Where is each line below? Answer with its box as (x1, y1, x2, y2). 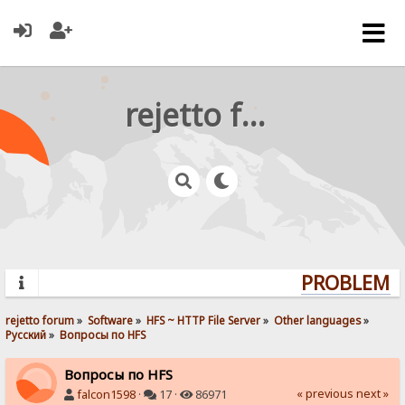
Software (88, 312, 134, 327)
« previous (296, 385, 353, 401)
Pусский (5, 326, 47, 342)
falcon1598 (77, 386, 137, 402)
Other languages (274, 312, 362, 327)
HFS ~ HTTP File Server (146, 312, 261, 327)
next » (355, 385, 389, 401)
